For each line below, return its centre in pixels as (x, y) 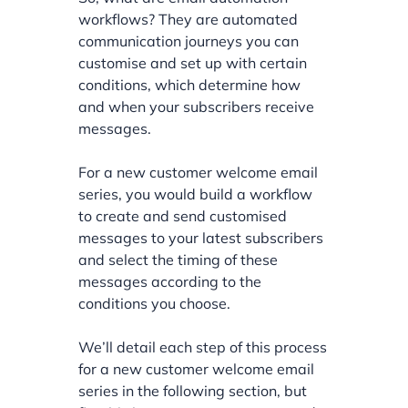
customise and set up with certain (193, 62)
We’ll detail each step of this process (203, 347)
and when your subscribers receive (197, 106)
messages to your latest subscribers (201, 237)
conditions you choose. (155, 303)
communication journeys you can (189, 41)
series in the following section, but (193, 390)
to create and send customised (183, 215)
